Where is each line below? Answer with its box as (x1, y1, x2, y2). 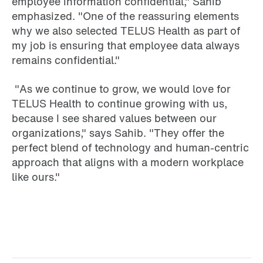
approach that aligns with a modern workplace (12, 154, 244, 170)
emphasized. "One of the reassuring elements (12, 8, 239, 24)
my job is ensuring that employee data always (12, 38, 240, 53)
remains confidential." (12, 52, 120, 68)
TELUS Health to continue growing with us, (12, 96, 227, 112)
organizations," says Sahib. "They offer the (12, 125, 224, 141)
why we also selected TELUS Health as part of (12, 23, 240, 39)
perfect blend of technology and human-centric (12, 140, 249, 156)
